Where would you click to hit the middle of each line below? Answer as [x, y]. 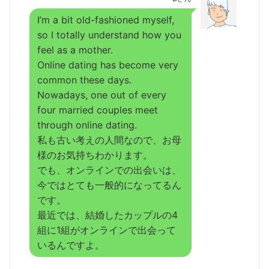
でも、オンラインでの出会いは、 [109, 170]
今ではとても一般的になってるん [109, 185]
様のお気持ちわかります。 [95, 155]
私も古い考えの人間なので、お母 [109, 140]
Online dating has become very [108, 65]
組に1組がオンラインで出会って [107, 230]
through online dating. [87, 125]
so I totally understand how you [109, 35]
